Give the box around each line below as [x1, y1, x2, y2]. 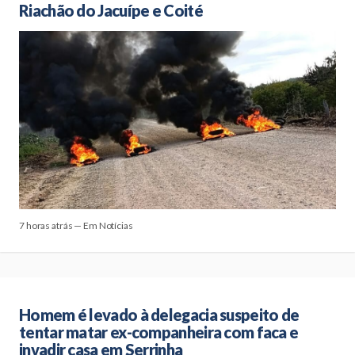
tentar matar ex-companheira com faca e [19, 323, 299, 342]
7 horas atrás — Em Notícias [19, 219, 133, 231]
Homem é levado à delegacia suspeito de [19, 305, 300, 324]
